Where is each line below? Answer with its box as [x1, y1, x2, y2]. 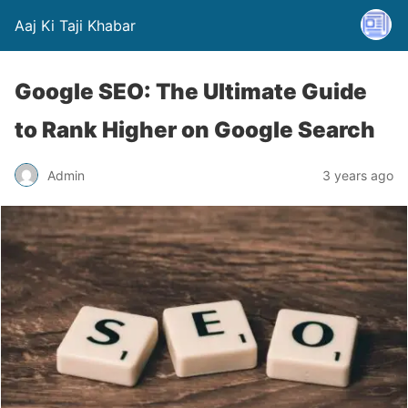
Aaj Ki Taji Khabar [15, 16, 136, 35]
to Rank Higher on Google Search [15, 117, 375, 143]
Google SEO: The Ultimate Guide [15, 78, 367, 105]
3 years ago [322, 167, 393, 183]
